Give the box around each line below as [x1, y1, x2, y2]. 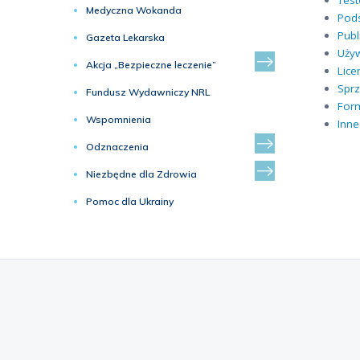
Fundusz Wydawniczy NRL [86, 86, 210, 98]
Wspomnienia [86, 113, 151, 125]
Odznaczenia [86, 141, 149, 153]
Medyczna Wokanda [86, 4, 182, 16]
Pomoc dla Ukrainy [86, 195, 174, 207]
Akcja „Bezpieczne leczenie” [86, 59, 216, 71]
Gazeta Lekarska [86, 31, 165, 43]
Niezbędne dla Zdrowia [86, 168, 197, 180]
